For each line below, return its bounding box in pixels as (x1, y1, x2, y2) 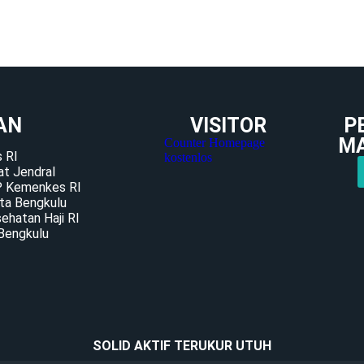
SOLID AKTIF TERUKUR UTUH (93, 338, 271, 353)
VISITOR (189, 114, 266, 137)
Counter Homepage (164, 136, 266, 149)
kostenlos (164, 150, 213, 164)
